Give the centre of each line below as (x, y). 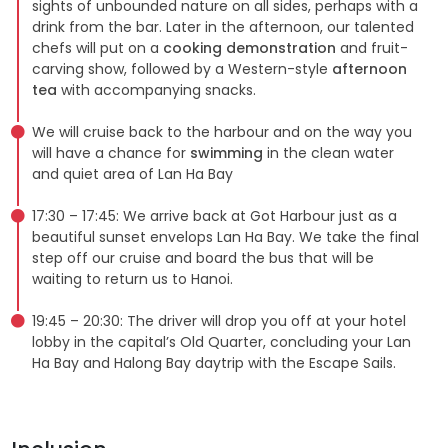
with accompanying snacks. (156, 89)
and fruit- (371, 47)
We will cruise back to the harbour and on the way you (221, 131)
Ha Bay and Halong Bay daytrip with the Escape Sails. (213, 362)
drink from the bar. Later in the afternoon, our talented (222, 26)
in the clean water (328, 152)
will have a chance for (110, 152)
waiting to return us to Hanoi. (132, 278)
